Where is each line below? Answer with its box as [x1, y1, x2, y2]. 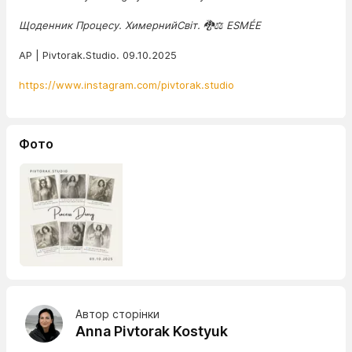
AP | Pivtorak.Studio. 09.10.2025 [19, 49, 183, 61]
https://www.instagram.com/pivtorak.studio [19, 79, 234, 91]
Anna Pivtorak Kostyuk [75, 323, 228, 340]
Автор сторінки [75, 307, 159, 321]
